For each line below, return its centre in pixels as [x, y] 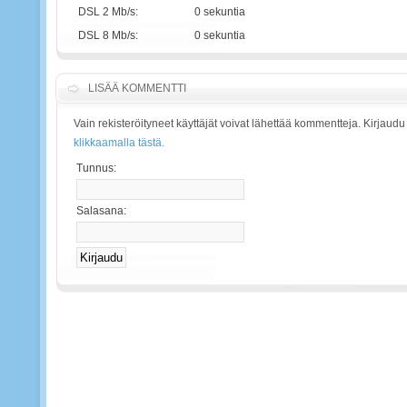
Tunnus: [96, 168]
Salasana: [101, 210]
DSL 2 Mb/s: [108, 12]
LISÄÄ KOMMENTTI [137, 88]
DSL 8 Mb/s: [108, 35]
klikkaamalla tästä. [119, 143]
